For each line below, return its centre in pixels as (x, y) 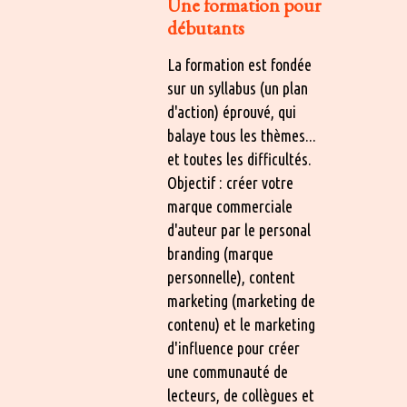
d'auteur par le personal (239, 229)
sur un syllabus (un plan (238, 88)
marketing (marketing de (241, 300)
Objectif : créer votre (230, 182)
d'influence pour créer (233, 347)
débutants (206, 27)
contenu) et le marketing (241, 324)
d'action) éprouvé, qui (232, 111)
